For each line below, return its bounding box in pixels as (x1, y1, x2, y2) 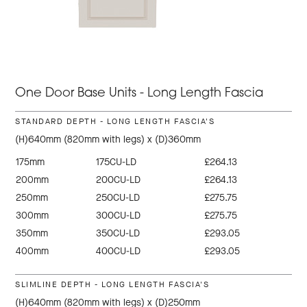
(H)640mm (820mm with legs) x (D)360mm (15, 133, 201, 147)
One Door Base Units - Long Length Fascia (15, 87, 264, 101)
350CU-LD (96, 227, 140, 241)
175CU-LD (96, 156, 137, 169)
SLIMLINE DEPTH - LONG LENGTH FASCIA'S (15, 279, 210, 291)
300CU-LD (96, 209, 141, 223)
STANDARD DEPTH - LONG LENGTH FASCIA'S (15, 116, 215, 127)
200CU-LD (96, 173, 141, 187)
